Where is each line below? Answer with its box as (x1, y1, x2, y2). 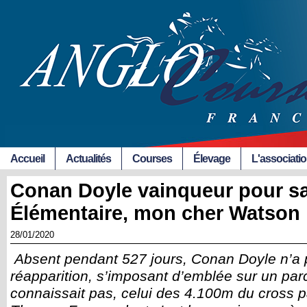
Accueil (10, 153, 45, 164)
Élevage (193, 153, 230, 164)
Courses (132, 153, 172, 164)
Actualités (66, 153, 111, 164)
